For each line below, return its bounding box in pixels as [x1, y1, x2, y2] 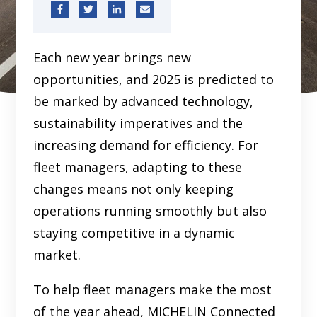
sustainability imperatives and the [33, 115, 243, 132]
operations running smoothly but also [33, 202, 267, 220]
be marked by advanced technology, [33, 93, 254, 110]
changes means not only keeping [33, 180, 234, 198]
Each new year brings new [33, 49, 192, 67]
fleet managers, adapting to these [33, 158, 243, 176]
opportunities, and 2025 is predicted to [33, 71, 275, 88]
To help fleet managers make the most [33, 281, 272, 299]
